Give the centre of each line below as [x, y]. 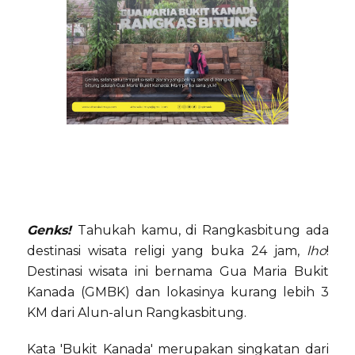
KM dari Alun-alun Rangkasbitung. [137, 313]
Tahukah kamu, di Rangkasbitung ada [203, 231]
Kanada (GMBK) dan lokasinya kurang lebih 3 [178, 292]
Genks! [52, 231]
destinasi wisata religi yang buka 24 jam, [167, 251]
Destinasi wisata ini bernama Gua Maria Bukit [178, 272]
